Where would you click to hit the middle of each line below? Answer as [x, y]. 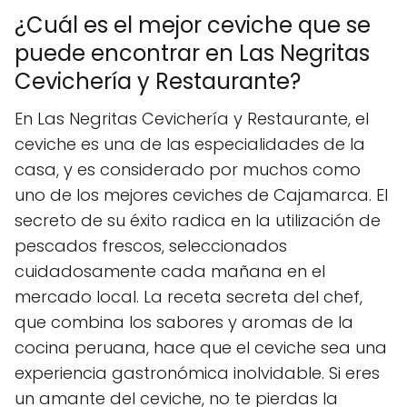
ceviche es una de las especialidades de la [190, 144]
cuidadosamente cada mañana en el [170, 271]
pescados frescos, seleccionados [151, 245]
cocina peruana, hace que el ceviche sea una [201, 347]
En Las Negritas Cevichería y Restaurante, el [192, 118]
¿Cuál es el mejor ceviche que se [193, 25]
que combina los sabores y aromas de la [184, 322]
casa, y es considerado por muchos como [188, 169]
